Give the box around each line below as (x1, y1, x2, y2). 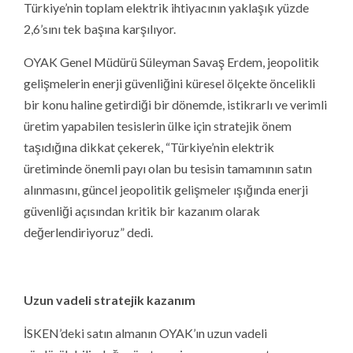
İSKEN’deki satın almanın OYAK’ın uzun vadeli (24, 325, 267, 341)
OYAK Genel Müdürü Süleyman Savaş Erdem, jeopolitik (24, 54, 319, 70)
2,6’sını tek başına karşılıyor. (24, 21, 176, 37)
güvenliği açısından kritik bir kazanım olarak (24, 203, 260, 219)
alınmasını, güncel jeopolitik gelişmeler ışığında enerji (24, 182, 308, 198)
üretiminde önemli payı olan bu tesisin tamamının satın (24, 161, 312, 176)
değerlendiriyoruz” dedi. (24, 225, 153, 240)
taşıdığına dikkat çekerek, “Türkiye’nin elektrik (24, 139, 274, 155)
